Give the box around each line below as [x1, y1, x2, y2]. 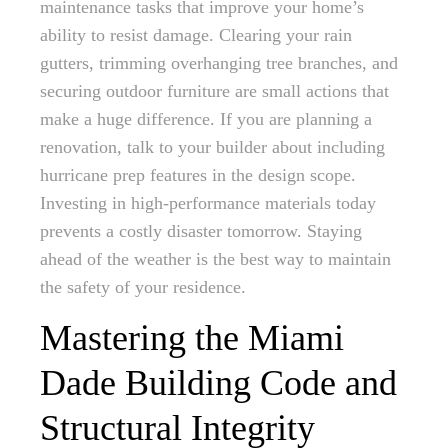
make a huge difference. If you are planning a [40, 109, 372, 129]
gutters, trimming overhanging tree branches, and [40, 53, 398, 73]
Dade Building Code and [40, 363, 397, 403]
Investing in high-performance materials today [40, 193, 376, 213]
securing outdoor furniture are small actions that [40, 81, 389, 101]
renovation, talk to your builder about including [40, 137, 385, 157]
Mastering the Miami [40, 318, 344, 358]
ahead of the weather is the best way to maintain [40, 249, 391, 269]
